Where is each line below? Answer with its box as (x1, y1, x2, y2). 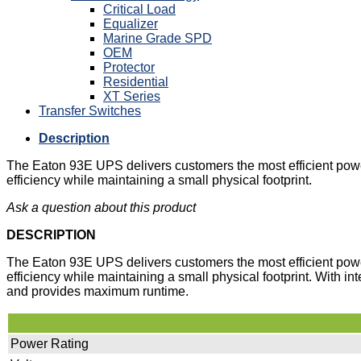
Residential (103, 74, 168, 89)
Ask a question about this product (6, 200, 196, 214)
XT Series (103, 89, 160, 103)
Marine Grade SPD (103, 31, 212, 45)
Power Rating (10, 336, 89, 351)
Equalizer (103, 16, 158, 31)
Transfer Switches (39, 103, 141, 118)
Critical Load (103, 2, 176, 16)
